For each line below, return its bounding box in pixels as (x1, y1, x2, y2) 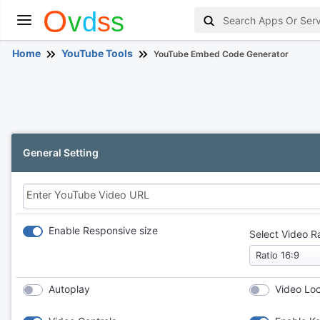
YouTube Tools (61, 47, 133, 59)
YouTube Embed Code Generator (154, 49, 289, 59)
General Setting (23, 146, 99, 159)
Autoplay (49, 283, 90, 295)
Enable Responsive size (49, 224, 158, 236)
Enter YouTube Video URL (26, 189, 149, 201)
